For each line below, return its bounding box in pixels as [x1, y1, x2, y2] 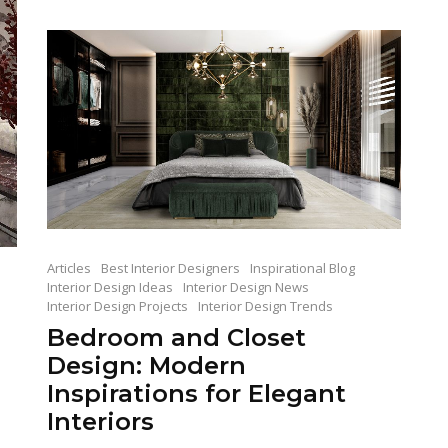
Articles [46, 258, 91, 277]
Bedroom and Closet [46, 322, 306, 352]
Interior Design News [182, 277, 309, 296]
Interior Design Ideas [46, 277, 173, 296]
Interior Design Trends [197, 296, 333, 315]
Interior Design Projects [46, 296, 188, 315]
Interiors [46, 406, 154, 436]
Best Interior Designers [100, 258, 240, 277]
